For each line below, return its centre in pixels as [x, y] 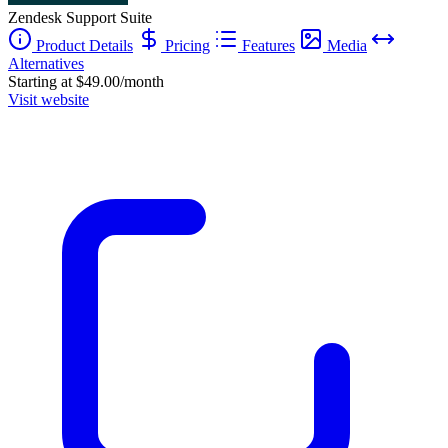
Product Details [82, 45]
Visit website [48, 99]
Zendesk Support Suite [80, 17]
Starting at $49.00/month [86, 81]
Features [266, 45]
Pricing [185, 45]
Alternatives [46, 63]
